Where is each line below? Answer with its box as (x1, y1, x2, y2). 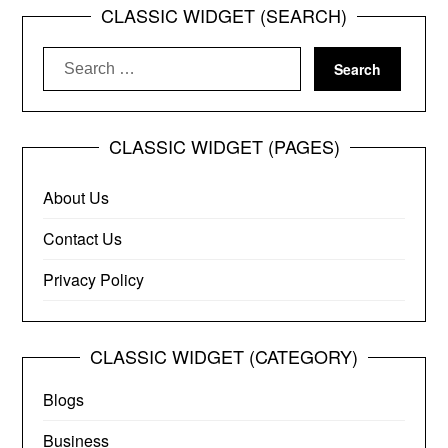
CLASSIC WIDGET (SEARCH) (101, 2, 347, 28)
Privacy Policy (43, 268, 145, 291)
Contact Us (43, 227, 123, 250)
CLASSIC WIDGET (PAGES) (108, 133, 340, 159)
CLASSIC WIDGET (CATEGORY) (90, 343, 358, 369)
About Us (43, 186, 110, 209)
